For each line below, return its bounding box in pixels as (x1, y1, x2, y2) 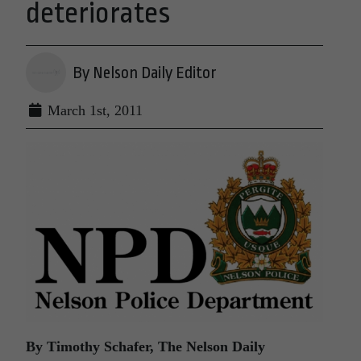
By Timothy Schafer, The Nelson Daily (26, 338, 265, 355)
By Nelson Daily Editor (73, 63, 217, 82)
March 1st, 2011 (44, 102, 143, 119)
